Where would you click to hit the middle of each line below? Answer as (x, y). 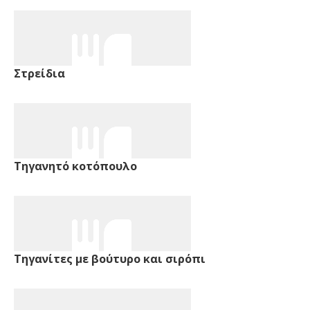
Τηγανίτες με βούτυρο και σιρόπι (110, 258)
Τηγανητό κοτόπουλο (75, 166)
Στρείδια (39, 73)
